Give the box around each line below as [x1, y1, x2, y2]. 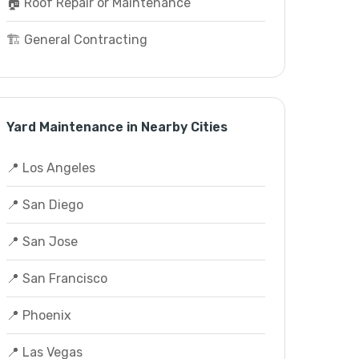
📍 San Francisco [6, 271, 107, 286]
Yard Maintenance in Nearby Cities [6, 119, 228, 135]
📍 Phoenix [6, 308, 71, 323]
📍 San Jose [6, 234, 78, 249]
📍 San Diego [6, 197, 83, 212]
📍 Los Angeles [6, 160, 95, 175]
